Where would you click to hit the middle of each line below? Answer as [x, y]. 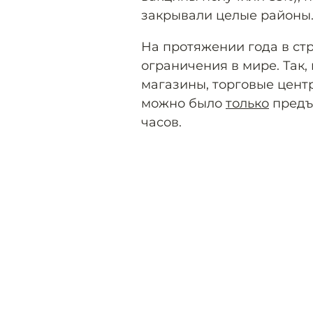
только [247, 103]
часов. [161, 122]
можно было [183, 103]
